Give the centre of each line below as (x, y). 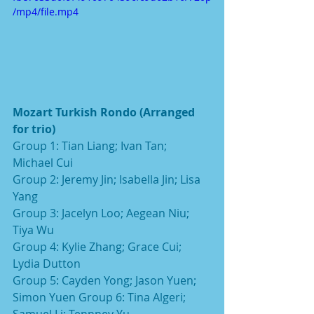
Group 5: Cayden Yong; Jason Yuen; (106, 280)
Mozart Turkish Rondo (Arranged (105, 112)
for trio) (34, 129)
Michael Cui (43, 162)
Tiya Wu (33, 230)
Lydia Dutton (47, 263)
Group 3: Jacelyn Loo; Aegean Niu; (102, 213)
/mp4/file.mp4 (46, 11)
